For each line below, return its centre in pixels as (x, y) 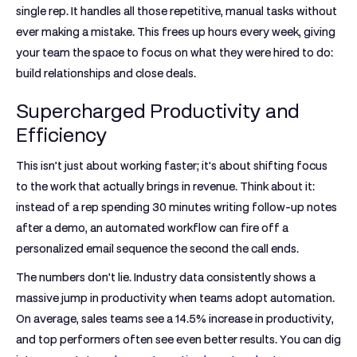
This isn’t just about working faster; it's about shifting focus (172, 166)
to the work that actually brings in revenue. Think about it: (165, 186)
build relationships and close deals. (106, 73)
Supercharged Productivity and (158, 111)
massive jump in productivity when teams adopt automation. (175, 298)
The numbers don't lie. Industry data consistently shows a (166, 277)
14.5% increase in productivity (253, 319)
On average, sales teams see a (96, 319)
